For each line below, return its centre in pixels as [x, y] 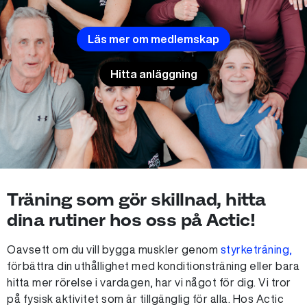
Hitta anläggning [153, 74]
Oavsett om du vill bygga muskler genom [114, 249]
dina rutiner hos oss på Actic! [131, 220]
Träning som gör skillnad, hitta [136, 199]
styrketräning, [256, 249]
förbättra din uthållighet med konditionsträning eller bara [153, 266]
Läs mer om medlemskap [153, 39]
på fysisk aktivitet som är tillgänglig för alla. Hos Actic [145, 299]
